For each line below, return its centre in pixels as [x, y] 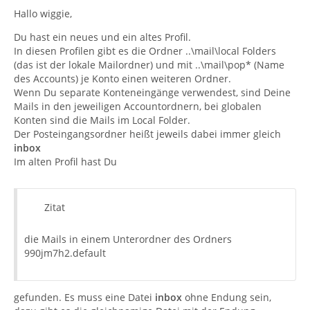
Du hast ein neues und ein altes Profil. [102, 37]
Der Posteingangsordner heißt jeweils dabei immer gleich [147, 134]
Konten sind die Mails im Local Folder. [102, 120]
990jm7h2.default [65, 253]
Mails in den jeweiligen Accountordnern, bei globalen [138, 106]
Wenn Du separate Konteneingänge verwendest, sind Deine [152, 92]
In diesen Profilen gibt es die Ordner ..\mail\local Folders [145, 51]
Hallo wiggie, [43, 13]
